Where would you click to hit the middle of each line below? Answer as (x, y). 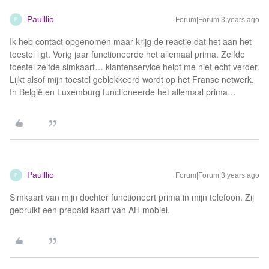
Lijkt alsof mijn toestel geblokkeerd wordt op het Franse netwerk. (132, 79)
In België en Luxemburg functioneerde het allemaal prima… (123, 92)
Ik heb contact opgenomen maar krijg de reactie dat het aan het (131, 41)
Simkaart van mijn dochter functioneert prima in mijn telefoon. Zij (132, 197)
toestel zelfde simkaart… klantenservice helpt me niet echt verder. (134, 67)
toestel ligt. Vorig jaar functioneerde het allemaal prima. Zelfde (127, 54)
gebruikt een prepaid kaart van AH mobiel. (91, 210)
